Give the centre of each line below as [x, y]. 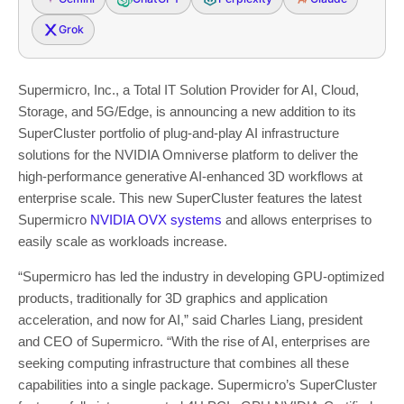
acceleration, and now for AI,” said [119, 319]
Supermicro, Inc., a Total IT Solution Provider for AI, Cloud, [188, 89]
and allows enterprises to [297, 219]
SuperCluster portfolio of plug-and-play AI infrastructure [179, 133]
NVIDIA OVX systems [156, 219]
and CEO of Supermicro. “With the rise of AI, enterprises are [194, 341]
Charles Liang [261, 319]
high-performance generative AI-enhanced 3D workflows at [190, 176]
